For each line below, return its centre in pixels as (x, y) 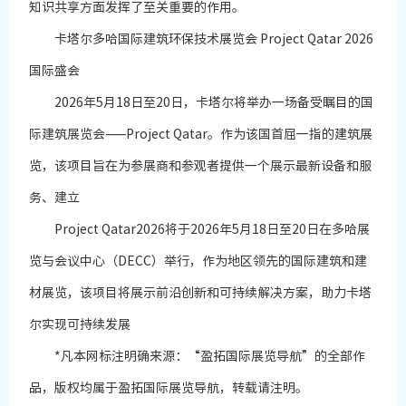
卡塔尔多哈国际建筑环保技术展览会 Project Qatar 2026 (202, 39)
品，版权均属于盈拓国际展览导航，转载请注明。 (169, 388)
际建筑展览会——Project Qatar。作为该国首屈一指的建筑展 (201, 135)
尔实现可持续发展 (80, 325)
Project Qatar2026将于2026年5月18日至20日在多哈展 (200, 230)
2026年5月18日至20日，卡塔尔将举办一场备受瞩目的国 (202, 103)
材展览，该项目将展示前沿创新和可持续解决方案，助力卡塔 (201, 293)
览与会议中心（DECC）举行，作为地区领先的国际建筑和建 (198, 261)
